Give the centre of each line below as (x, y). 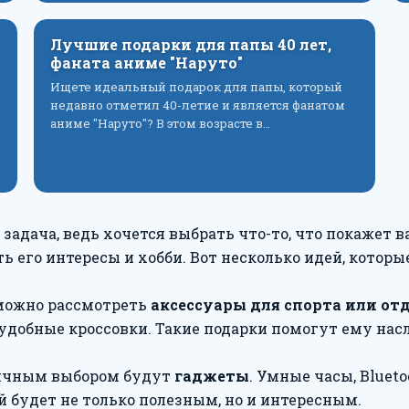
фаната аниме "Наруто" (146, 63)
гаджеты (212, 376)
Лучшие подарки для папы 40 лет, (190, 44)
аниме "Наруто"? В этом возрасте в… (160, 123)
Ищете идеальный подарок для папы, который (196, 87)
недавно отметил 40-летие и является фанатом (197, 105)
